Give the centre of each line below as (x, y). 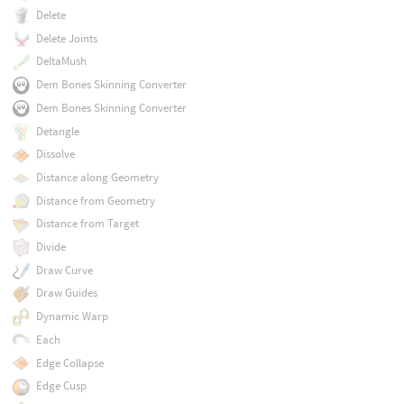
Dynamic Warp (72, 317)
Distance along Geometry (97, 177)
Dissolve (55, 154)
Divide (50, 247)
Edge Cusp (61, 386)
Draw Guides (66, 293)
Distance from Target (87, 224)
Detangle (57, 131)
